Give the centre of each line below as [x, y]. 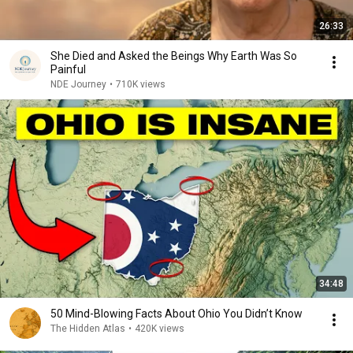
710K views [141, 84]
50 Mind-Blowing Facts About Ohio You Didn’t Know [176, 314]
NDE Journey [78, 84]
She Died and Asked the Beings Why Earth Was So [174, 56]
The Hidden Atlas [88, 329]
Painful [68, 69]
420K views [160, 329]
